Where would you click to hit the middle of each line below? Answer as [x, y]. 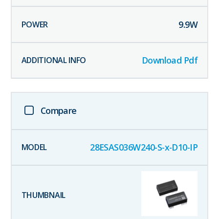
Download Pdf [170, 60]
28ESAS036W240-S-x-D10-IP [144, 147]
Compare [58, 110]
